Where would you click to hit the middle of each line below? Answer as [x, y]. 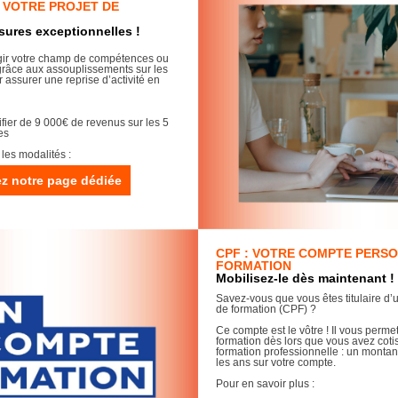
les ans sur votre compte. [276, 362]
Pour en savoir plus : [265, 384]
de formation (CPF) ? [266, 309]
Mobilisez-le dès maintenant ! [305, 278]
